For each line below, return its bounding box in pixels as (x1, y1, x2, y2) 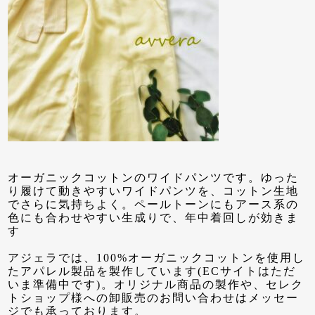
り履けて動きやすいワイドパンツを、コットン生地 (8, 184, 300, 197)
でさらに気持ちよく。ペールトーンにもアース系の (8, 198, 300, 210)
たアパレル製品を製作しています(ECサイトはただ (8, 264, 297, 277)
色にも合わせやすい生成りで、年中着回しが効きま (8, 211, 300, 224)
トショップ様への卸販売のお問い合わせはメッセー (8, 291, 300, 304)
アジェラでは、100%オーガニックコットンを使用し (8, 251, 306, 264)
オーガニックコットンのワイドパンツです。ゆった (8, 171, 300, 184)
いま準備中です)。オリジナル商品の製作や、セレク (8, 278, 304, 290)
